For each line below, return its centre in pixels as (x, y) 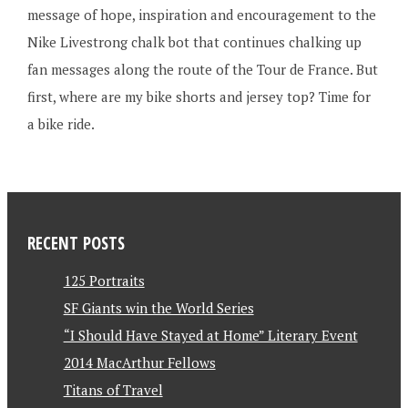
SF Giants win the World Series (158, 308)
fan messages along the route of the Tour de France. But (202, 69)
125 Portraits (104, 280)
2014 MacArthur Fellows (139, 362)
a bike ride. (61, 124)
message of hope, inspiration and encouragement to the (201, 15)
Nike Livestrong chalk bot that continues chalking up (194, 42)
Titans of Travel (113, 390)
